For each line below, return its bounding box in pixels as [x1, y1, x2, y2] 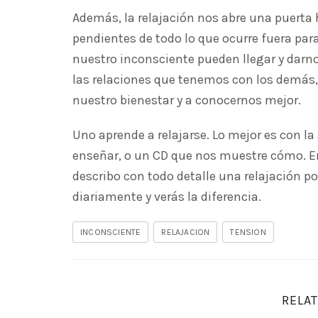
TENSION [230, 227, 266, 238]
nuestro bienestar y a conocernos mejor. [72, 92, 301, 108]
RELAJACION [161, 227, 210, 238]
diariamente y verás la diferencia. [72, 189, 261, 204]
